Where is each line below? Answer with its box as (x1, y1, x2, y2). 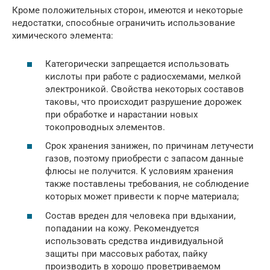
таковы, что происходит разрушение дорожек (45, 96, 242, 107)
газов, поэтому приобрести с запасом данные (45, 153, 243, 164)
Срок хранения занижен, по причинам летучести (45, 140, 254, 151)
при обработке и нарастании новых (45, 108, 198, 120)
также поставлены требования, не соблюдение (45, 178, 249, 189)
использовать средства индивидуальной (45, 235, 224, 246)
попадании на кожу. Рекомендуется (45, 222, 199, 234)
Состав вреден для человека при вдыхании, (45, 210, 236, 221)
